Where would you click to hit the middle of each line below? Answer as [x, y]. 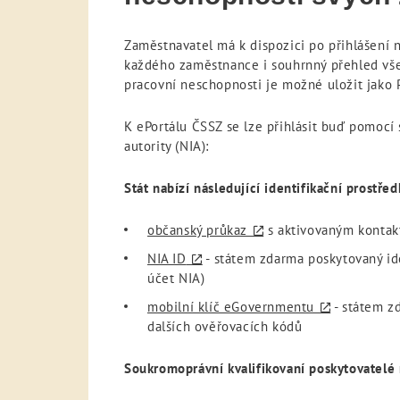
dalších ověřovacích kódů [225, 327]
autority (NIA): [167, 146]
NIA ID [167, 259]
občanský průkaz [197, 230]
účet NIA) [176, 279]
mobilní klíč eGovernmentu [231, 307]
